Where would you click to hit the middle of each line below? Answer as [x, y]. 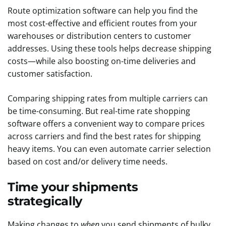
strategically [47, 201]
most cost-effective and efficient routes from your [102, 23]
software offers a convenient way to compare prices [106, 124]
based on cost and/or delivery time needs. [89, 161]
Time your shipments [73, 187]
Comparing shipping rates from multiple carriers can [108, 98]
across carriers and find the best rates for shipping [104, 136]
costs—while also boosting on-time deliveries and [102, 61]
